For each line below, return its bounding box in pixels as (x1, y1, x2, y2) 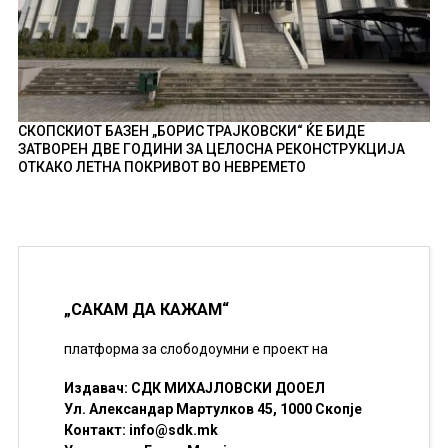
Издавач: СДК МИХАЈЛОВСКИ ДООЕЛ (63, 380, 325, 397)
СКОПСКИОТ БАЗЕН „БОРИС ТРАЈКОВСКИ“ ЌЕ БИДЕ (17, 122, 365, 139)
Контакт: (63, 422, 129, 439)
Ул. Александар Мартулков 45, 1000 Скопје (63, 401, 362, 418)
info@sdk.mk (128, 422, 218, 439)
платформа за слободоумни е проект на (63, 340, 328, 357)
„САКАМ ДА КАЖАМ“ (63, 300, 229, 320)
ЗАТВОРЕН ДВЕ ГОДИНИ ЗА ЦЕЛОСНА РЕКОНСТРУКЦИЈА (17, 140, 405, 157)
